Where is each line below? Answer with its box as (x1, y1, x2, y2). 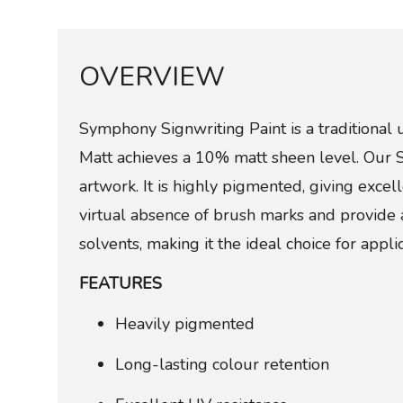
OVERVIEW (79, 58, 225, 95)
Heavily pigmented (115, 313, 255, 336)
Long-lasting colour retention (115, 354, 329, 376)
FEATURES (79, 273, 162, 295)
